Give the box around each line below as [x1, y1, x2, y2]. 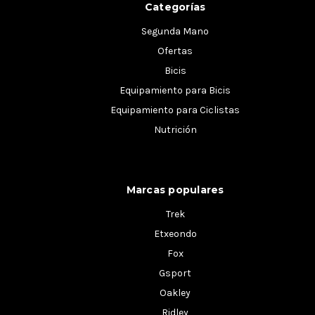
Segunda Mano [141, 25, 209, 37]
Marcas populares [126, 183, 224, 196]
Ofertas [157, 44, 193, 57]
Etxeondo [153, 227, 197, 240]
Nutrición [153, 123, 197, 136]
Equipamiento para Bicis [120, 84, 231, 96]
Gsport [159, 266, 191, 279]
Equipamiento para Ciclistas [110, 103, 240, 116]
